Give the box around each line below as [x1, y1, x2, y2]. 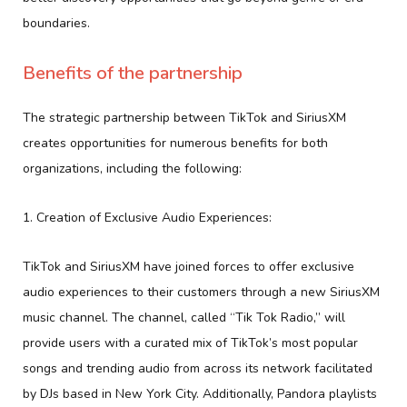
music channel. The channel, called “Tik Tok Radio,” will [23, 308, 345, 326]
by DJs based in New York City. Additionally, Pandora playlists [23, 384, 377, 402]
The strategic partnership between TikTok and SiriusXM [23, 108, 346, 126]
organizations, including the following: [23, 159, 242, 177]
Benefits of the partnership [23, 60, 243, 85]
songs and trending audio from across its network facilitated [23, 359, 372, 377]
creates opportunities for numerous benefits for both [23, 134, 328, 152]
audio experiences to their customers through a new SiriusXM [23, 283, 380, 301]
